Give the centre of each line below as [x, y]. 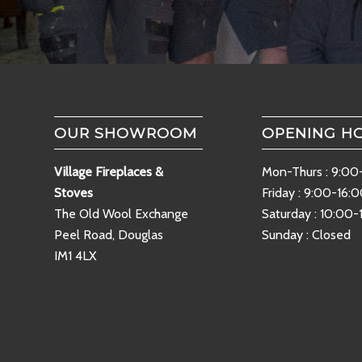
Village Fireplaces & [109, 171]
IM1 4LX [75, 255]
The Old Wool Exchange [121, 213]
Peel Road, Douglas [109, 234]
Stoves [74, 192]
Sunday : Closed [306, 234]
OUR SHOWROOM [126, 133]
